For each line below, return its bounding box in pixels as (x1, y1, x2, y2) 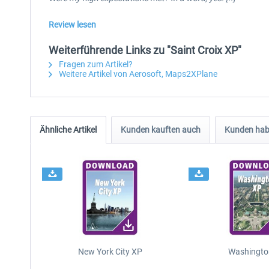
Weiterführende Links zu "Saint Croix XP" (49, 44, 241, 56)
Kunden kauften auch (121, 125, 201, 134)
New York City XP (77, 247, 142, 256)
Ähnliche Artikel (40, 125, 97, 134)
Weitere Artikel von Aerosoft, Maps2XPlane (57, 69, 217, 79)
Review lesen (49, 20, 96, 29)
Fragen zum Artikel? (57, 59, 133, 69)
